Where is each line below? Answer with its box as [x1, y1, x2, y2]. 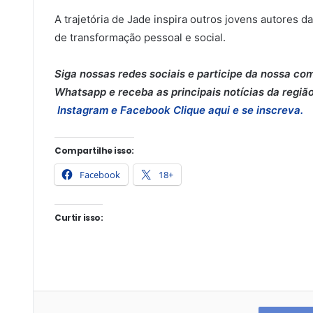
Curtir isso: [54, 212, 103, 224]
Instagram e [57, 103, 120, 117]
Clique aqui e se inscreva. [170, 103, 303, 117]
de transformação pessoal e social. [54, 31, 226, 44]
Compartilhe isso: [54, 145, 134, 156]
